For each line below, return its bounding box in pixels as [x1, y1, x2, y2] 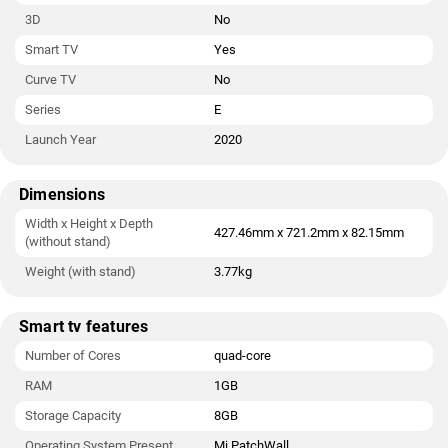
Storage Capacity [25, 408, 121, 423]
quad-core [214, 348, 271, 363]
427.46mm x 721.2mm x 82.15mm [214, 225, 404, 240]
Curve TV [25, 72, 76, 87]
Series [25, 102, 61, 117]
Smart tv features [19, 317, 149, 336]
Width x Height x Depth [25, 216, 153, 231]
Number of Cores [25, 348, 121, 363]
